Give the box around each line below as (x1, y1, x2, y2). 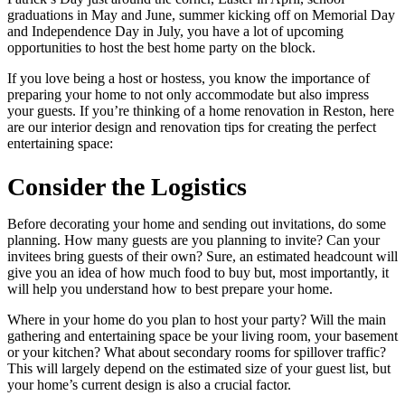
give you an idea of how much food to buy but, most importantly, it (7, 265, 389, 281)
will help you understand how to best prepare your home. (7, 281, 333, 297)
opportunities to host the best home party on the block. (7, 39, 316, 55)
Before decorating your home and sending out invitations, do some (7, 216, 386, 232)
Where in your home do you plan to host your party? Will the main (7, 312, 386, 328)
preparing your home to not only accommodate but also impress (7, 86, 369, 102)
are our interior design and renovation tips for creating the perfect (7, 118, 376, 135)
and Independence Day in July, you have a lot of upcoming (7, 23, 344, 39)
